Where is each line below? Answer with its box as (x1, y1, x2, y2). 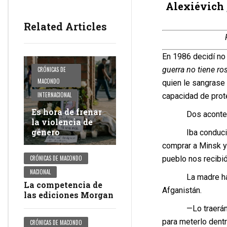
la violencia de (31, 117, 93, 128)
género (31, 127, 60, 138)
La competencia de (24, 179, 102, 191)
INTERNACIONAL (37, 91, 72, 99)
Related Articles (24, 20, 107, 33)
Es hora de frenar (31, 106, 102, 118)
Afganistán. (162, 185, 202, 195)
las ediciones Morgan (24, 190, 113, 201)
